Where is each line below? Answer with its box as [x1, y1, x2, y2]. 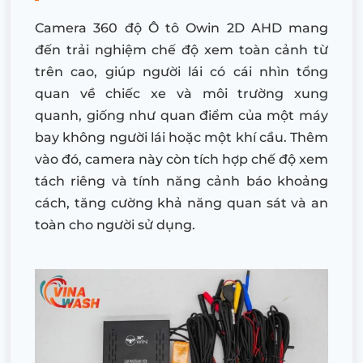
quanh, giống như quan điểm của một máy [35, 107, 328, 123]
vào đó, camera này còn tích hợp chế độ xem [35, 151, 328, 167]
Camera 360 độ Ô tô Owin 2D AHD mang [35, 19, 328, 36]
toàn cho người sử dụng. [35, 216, 195, 233]
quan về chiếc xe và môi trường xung [35, 85, 328, 101]
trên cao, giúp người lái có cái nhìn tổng [35, 63, 328, 79]
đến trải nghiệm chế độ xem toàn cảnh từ [35, 41, 328, 58]
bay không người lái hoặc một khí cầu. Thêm [35, 129, 328, 145]
